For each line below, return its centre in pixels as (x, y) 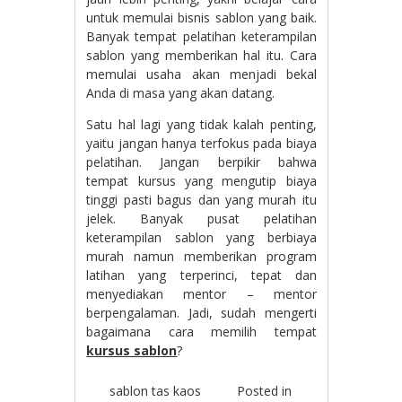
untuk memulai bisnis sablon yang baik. (201, 17)
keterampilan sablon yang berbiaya (201, 237)
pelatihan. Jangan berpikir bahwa (201, 162)
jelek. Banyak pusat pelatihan (201, 218)
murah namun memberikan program (201, 256)
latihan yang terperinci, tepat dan (201, 275)
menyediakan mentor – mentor (201, 294)
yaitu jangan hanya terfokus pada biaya (201, 143)
